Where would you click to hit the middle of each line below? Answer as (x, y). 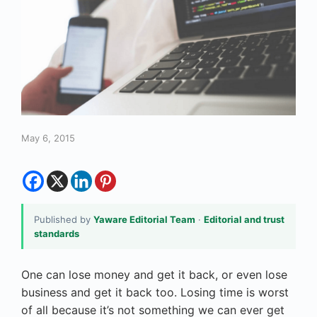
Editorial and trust (244, 219)
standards (57, 233)
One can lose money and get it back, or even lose (154, 274)
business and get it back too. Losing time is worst (155, 292)
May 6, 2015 (48, 138)
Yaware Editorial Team (144, 219)
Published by (62, 219)
